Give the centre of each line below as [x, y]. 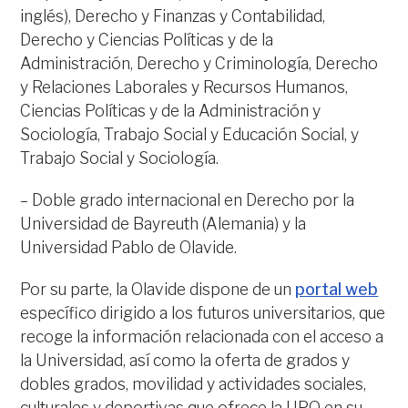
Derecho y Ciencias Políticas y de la [147, 40]
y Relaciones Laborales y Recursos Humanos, [184, 87]
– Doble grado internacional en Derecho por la [188, 200]
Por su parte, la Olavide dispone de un [158, 290]
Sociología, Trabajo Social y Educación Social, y [190, 135]
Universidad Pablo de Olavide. [129, 248]
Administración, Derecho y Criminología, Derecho [199, 64]
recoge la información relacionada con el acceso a [202, 337]
